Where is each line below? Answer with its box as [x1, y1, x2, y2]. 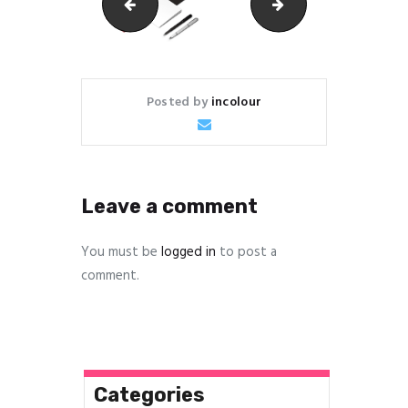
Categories [94, 382, 206, 406]
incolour [210, 91, 262, 113]
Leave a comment [81, 193, 258, 219]
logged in [161, 240, 216, 263]
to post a [216, 240, 277, 263]
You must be [81, 240, 161, 263]
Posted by [146, 91, 211, 113]
